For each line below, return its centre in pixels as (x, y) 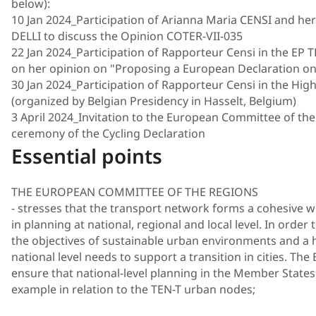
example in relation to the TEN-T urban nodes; (133, 290)
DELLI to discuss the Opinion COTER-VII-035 (127, 36)
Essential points (87, 156)
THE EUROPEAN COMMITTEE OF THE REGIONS (135, 192)
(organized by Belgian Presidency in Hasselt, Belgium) (154, 101)
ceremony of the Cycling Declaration (108, 133)
